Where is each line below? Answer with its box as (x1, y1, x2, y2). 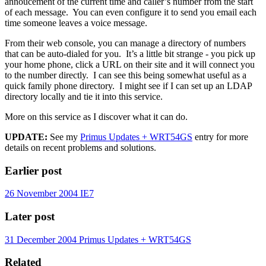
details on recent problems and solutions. (5, 142, 156, 153)
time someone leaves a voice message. (5, 17, 147, 28)
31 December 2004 (5, 234, 77, 245)
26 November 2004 (5, 188, 78, 199)
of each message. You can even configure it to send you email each (5, 7, 256, 17)
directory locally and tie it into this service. (5, 91, 163, 102)
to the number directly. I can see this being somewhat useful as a (5, 69, 246, 80)
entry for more (192, 131, 248, 142)
